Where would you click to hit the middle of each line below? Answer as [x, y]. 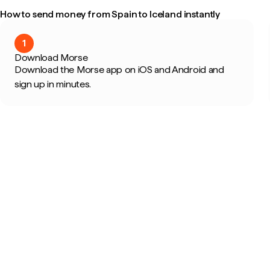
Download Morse [51, 58]
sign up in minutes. [53, 84]
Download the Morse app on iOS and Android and [119, 70]
